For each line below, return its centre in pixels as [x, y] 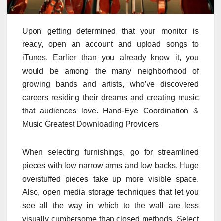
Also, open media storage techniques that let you [110, 192]
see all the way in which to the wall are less [110, 206]
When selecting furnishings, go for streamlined [110, 152]
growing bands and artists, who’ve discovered [110, 84]
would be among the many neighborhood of [110, 71]
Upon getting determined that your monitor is [110, 31]
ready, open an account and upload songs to [110, 44]
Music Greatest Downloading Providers [91, 124]
